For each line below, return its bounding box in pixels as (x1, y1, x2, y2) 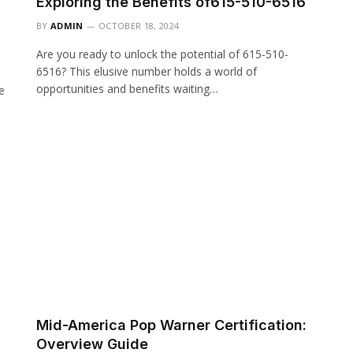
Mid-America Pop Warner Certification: (36, 316, 307, 333)
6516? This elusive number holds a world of (36, 64, 257, 80)
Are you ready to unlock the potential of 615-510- (36, 46, 288, 62)
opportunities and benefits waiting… (36, 81, 218, 97)
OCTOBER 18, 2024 (98, 20, 180, 32)
